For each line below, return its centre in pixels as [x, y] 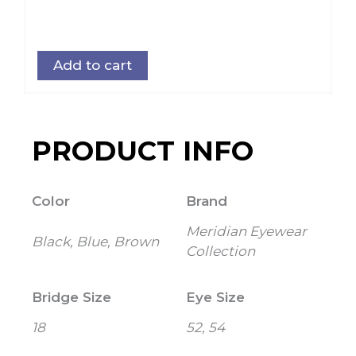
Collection [221, 252]
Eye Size [215, 298]
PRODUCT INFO [143, 151]
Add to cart [93, 66]
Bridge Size [72, 298]
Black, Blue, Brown [95, 241]
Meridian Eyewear [246, 232]
